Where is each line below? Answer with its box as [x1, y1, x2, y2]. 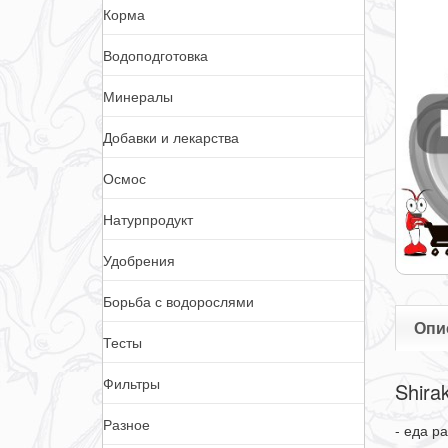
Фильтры [103, 373, 160, 393]
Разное [103, 414, 150, 434]
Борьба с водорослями [103, 291, 254, 311]
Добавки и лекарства [103, 127, 239, 147]
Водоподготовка [103, 45, 208, 65]
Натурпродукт [103, 209, 193, 229]
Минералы [103, 86, 173, 106]
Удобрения [103, 250, 175, 270]
